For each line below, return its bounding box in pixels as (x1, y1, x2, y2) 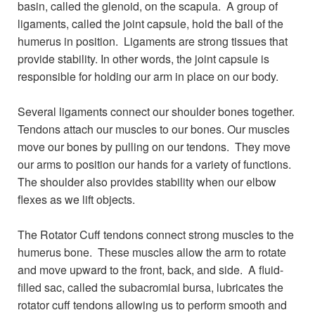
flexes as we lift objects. (18, 191, 135, 207)
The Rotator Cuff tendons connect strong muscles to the (18, 226, 294, 243)
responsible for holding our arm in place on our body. (18, 68, 278, 84)
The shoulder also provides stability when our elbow (18, 174, 276, 190)
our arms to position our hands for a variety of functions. (18, 156, 294, 172)
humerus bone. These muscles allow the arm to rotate (18, 244, 286, 260)
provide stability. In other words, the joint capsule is (18, 51, 269, 67)
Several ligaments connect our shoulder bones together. (18, 103, 297, 120)
